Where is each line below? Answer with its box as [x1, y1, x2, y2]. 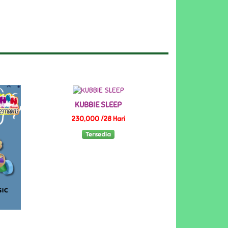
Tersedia [85, 131, 111, 138]
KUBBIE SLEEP [75, 100, 122, 109]
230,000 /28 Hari [71, 115, 126, 123]
